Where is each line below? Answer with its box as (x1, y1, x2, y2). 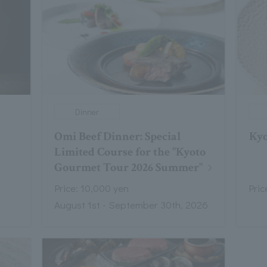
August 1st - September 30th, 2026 (54, 198, 208, 212)
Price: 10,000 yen (54, 181, 129, 195)
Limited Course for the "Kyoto (54, 144, 206, 160)
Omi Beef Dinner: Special (54, 129, 181, 145)
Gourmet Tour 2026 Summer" (54, 160, 203, 176)
